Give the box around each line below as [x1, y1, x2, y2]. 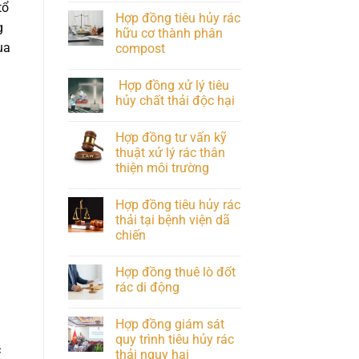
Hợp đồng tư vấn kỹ [115, 129, 227, 145]
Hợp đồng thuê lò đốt [115, 264, 236, 280]
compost [115, 40, 165, 56]
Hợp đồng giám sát [115, 316, 224, 332]
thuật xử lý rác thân [115, 144, 225, 160]
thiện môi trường [115, 159, 209, 175]
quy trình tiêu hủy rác [115, 331, 234, 347]
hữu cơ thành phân [115, 25, 223, 41]
